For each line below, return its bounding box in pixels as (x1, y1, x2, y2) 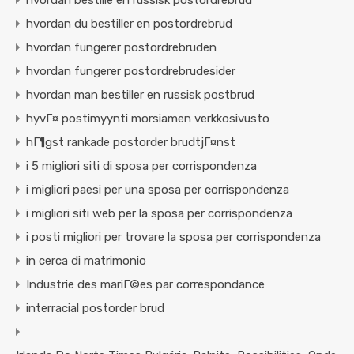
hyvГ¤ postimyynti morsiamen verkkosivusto (26, 111, 269, 126)
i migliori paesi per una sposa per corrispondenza (26, 183, 289, 198)
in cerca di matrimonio (26, 254, 146, 269)
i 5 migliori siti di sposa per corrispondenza (26, 159, 257, 174)
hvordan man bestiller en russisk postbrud (26, 88, 254, 103)
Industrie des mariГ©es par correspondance (26, 277, 265, 292)
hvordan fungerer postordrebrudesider (26, 64, 235, 79)
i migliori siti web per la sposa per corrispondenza (26, 206, 292, 221)
